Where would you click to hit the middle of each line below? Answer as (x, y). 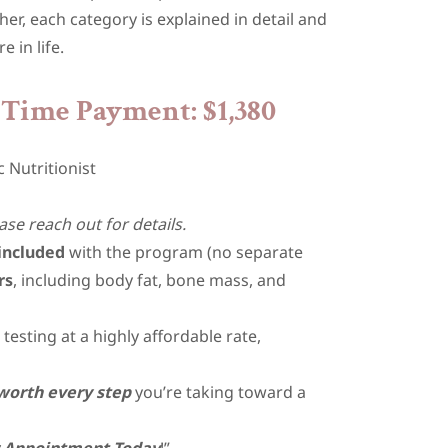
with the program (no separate (184, 252)
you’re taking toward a (219, 392)
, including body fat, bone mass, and (150, 280)
